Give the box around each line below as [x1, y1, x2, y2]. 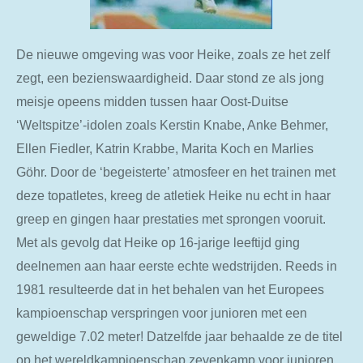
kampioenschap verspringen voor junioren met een [16, 305, 307, 320]
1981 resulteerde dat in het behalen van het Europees [16, 281, 324, 297]
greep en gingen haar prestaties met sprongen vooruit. [16, 211, 326, 226]
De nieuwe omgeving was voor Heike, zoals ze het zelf [16, 46, 330, 62]
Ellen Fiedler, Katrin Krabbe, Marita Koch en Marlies [16, 140, 314, 156]
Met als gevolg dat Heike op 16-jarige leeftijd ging [16, 234, 300, 250]
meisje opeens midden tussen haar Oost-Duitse [16, 93, 288, 109]
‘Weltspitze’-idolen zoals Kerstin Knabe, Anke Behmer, [16, 117, 328, 132]
